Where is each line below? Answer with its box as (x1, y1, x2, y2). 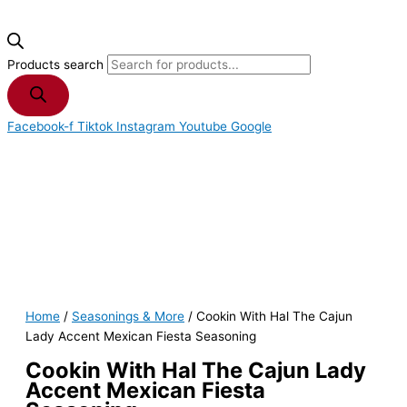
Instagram (116, 119, 175, 134)
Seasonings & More (72, 309, 184, 324)
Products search (7, 57, 107, 73)
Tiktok (77, 119, 113, 134)
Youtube (179, 119, 227, 134)
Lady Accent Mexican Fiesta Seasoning (25, 329, 256, 344)
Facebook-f (7, 119, 74, 134)
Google (231, 119, 272, 134)
